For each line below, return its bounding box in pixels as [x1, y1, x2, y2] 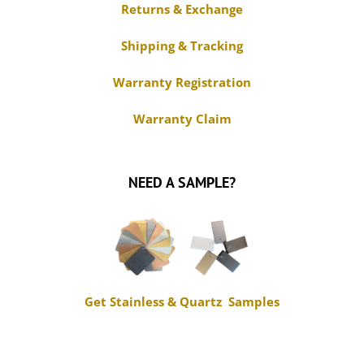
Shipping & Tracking [121, 37, 243, 54]
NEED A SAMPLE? [128, 172, 236, 192]
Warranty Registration [113, 73, 251, 90]
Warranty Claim [132, 110, 232, 127]
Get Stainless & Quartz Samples [84, 292, 279, 310]
